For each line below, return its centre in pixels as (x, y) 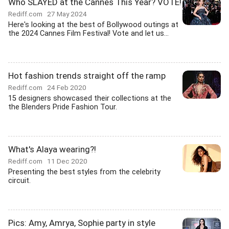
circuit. (19, 181)
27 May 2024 (67, 14)
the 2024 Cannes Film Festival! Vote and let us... (88, 33)
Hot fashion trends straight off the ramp (87, 76)
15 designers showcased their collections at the (90, 98)
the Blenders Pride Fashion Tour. (63, 107)
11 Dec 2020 (67, 161)
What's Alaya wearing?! (52, 149)
